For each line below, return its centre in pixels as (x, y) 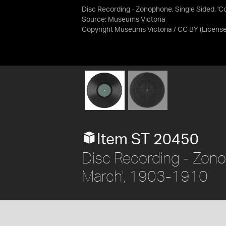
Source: (95, 20)
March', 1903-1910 (145, 176)
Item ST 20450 (148, 139)
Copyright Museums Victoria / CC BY (140, 30)
